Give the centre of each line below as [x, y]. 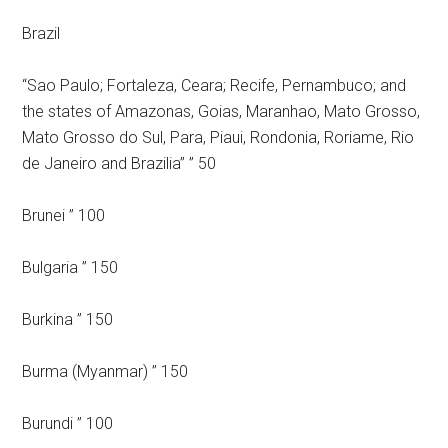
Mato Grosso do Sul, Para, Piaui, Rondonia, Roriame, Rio [218, 137]
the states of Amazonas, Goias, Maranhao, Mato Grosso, [221, 111]
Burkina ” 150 [68, 319]
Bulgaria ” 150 [70, 267]
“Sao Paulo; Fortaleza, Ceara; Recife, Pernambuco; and [214, 85]
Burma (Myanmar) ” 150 [105, 371]
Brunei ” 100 [64, 215]
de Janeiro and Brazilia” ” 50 [119, 163]
